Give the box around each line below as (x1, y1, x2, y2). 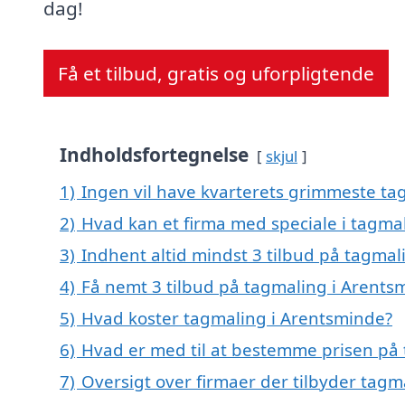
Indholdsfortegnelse (60, 142, 249, 168)
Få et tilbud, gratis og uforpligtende (58, 61, 374, 87)
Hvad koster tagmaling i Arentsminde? (81, 306, 392, 330)
